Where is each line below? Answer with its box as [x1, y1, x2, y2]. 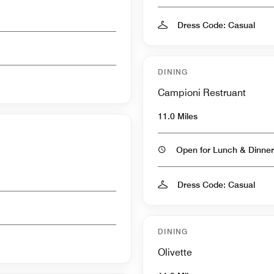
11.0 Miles [158, 111, 198, 121]
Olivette [158, 246, 192, 258]
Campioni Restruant [158, 86, 246, 98]
